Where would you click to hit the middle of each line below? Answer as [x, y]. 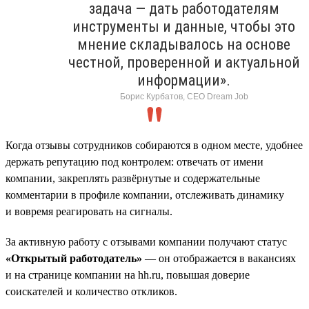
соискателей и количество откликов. [91, 291]
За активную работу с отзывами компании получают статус [146, 241]
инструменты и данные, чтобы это [184, 26]
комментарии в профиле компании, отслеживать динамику [145, 195]
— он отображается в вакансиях [219, 258]
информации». [184, 80]
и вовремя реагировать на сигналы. [89, 211]
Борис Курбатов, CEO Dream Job [184, 96]
